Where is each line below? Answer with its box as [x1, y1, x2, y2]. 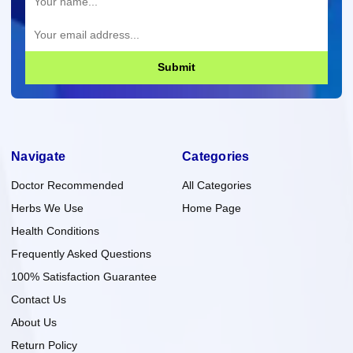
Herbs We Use [11, 201, 84, 214]
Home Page [182, 201, 241, 214]
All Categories [182, 178, 251, 191]
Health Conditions [11, 224, 99, 237]
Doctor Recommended [11, 178, 124, 191]
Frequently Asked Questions [11, 247, 151, 260]
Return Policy [11, 338, 77, 351]
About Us [11, 315, 57, 329]
